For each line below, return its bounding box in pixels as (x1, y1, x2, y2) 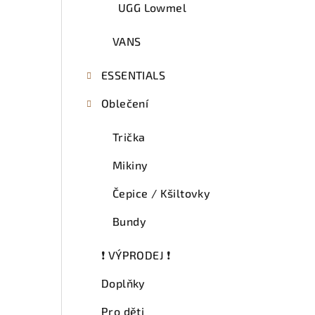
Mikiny (112, 157, 148, 172)
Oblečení (101, 96, 149, 110)
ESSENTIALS (101, 67, 165, 82)
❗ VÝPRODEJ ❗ (101, 247, 171, 262)
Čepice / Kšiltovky (112, 186, 211, 200)
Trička (112, 129, 146, 143)
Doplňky (101, 276, 146, 290)
